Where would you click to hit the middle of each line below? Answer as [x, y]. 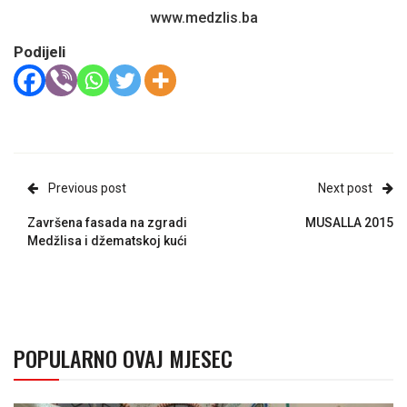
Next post [345, 188]
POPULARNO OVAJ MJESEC [123, 357]
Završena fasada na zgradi [107, 222]
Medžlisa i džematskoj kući [107, 240]
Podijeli [40, 51]
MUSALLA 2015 [349, 222]
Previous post [87, 188]
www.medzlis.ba [203, 17]
